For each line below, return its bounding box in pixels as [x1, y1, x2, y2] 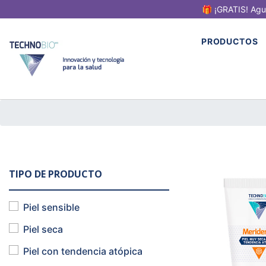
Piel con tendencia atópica [23, 245, 142, 257]
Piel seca [23, 223, 63, 235]
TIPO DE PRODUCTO [9, 167, 102, 180]
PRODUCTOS [201, 36, 258, 46]
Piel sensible [23, 201, 80, 213]
